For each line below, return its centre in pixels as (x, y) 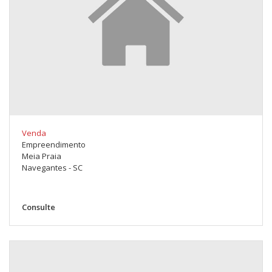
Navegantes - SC (52, 168)
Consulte (39, 207)
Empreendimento (54, 145)
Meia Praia (42, 156)
